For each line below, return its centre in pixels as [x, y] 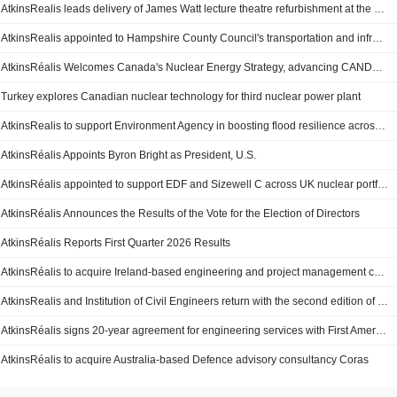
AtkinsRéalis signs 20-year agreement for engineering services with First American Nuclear [381, 331]
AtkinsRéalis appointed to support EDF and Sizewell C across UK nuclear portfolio [383, 184]
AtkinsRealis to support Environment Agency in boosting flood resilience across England [381, 126]
